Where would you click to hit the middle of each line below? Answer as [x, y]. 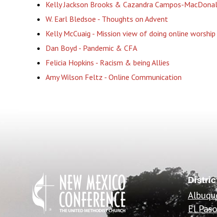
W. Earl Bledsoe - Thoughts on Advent [107, 19]
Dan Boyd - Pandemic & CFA [91, 48]
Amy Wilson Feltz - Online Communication [113, 77]
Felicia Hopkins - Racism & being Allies [107, 62]
